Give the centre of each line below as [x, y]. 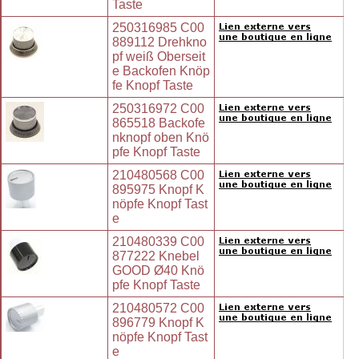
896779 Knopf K [158, 323]
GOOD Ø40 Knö [158, 271]
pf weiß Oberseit [159, 57]
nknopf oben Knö [161, 138]
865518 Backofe [159, 123]
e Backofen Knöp [161, 71]
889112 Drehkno [159, 42]
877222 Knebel [156, 256]
